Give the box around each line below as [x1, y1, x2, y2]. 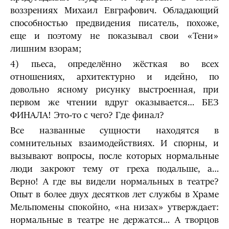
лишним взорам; [10, 43, 81, 54]
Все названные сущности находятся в [10, 125, 219, 136]
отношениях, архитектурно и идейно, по [10, 72, 219, 82]
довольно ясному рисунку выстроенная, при [10, 84, 219, 95]
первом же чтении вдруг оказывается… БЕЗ [10, 97, 219, 108]
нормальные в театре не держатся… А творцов [10, 215, 219, 225]
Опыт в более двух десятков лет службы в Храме [10, 189, 219, 200]
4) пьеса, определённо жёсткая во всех [10, 59, 219, 70]
